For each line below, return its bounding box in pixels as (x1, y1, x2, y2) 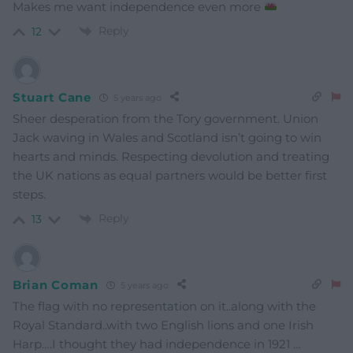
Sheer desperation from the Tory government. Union (13, 111, 318, 127)
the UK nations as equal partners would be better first (13, 168, 327, 184)
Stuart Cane (13, 89, 91, 105)
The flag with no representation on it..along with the (13, 299, 316, 314)
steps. (13, 187, 46, 203)
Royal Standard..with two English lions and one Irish (13, 318, 314, 333)
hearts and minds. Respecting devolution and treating (13, 149, 329, 165)
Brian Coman (13, 277, 98, 292)
